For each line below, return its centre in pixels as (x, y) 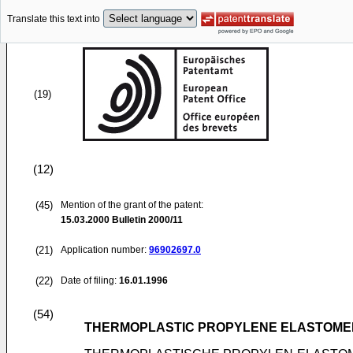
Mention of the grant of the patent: (132, 205)
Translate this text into (54, 19)
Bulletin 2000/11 (146, 220)
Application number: (105, 250)
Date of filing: (89, 281)
